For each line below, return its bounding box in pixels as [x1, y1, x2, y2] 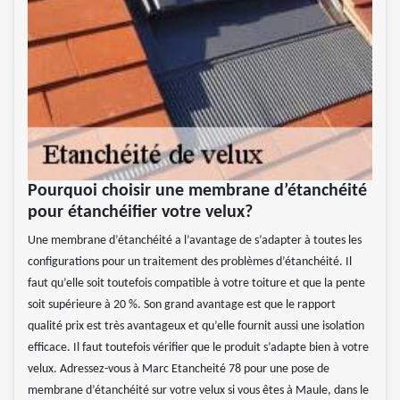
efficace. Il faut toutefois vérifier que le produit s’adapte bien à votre [28, 341, 369, 355]
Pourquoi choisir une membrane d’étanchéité [28, 182, 367, 201]
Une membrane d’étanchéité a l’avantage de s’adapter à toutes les [28, 234, 362, 248]
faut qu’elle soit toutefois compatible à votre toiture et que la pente [28, 277, 365, 291]
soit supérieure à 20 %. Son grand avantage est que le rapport [28, 298, 336, 312]
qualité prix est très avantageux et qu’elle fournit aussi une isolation [28, 320, 364, 334]
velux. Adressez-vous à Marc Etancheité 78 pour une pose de [28, 362, 329, 377]
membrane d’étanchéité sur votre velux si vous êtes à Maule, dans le [28, 384, 369, 398]
